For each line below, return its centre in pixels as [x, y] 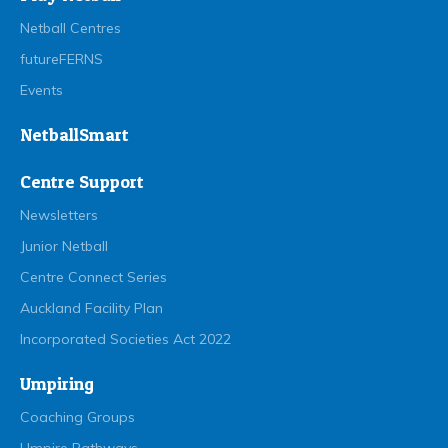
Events [41, 90]
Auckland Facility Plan [91, 308]
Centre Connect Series [93, 277]
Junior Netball [64, 246]
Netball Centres [70, 28]
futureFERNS [61, 59]
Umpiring [57, 384]
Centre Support [82, 182]
